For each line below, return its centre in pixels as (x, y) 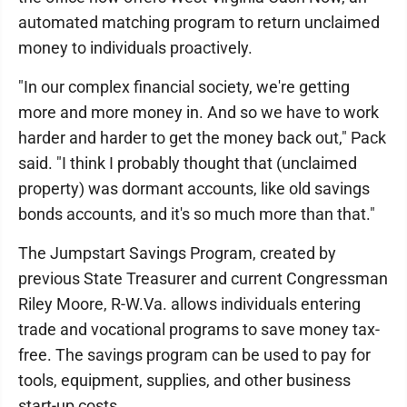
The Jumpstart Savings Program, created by (177, 253)
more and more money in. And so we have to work (199, 112)
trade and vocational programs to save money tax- (199, 329)
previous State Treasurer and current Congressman (203, 278)
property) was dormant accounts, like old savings (194, 188)
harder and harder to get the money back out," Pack (202, 137)
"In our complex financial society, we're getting (184, 86)
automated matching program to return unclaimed (199, 22)
